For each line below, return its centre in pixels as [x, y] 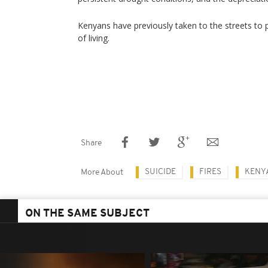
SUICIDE [160, 172]
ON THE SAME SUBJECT [87, 214]
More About [102, 173]
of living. [94, 38]
